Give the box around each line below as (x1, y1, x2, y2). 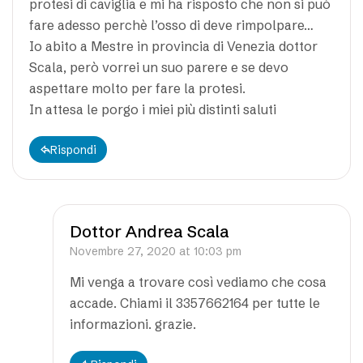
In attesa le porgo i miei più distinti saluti (29, 100, 276, 117)
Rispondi (50, 142, 96, 157)
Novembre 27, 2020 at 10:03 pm (70, 243, 241, 258)
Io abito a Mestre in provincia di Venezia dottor (29, 37, 318, 54)
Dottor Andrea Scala (70, 220, 229, 241)
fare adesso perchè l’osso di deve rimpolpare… (29, 16, 314, 33)
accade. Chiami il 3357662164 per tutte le (70, 294, 320, 311)
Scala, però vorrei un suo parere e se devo (29, 58, 288, 75)
